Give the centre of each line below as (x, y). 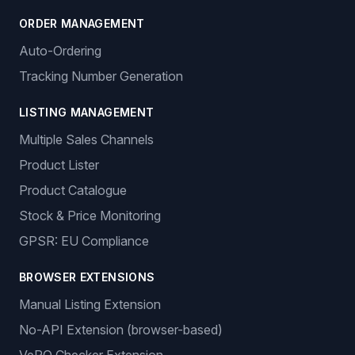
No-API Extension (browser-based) (121, 330)
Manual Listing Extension (90, 304)
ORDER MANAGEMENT (82, 23)
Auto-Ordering (60, 51)
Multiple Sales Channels (86, 139)
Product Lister (59, 165)
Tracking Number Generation (101, 76)
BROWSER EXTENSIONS (87, 277)
